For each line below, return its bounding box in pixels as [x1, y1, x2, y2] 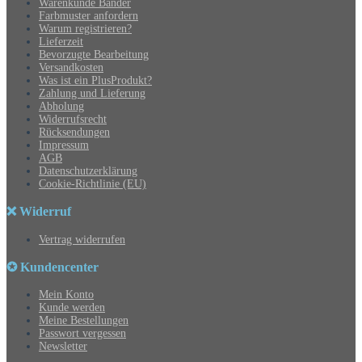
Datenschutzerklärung [39, 164, 137, 177]
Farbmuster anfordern [39, 9, 138, 22]
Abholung [39, 99, 84, 112]
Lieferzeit [39, 35, 83, 48]
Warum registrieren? [39, 22, 132, 35]
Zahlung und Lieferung [39, 86, 145, 99]
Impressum [39, 138, 89, 151]
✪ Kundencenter [6, 259, 99, 276]
